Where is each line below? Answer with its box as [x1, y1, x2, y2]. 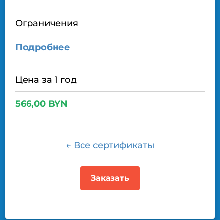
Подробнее [15, 42, 70, 53]
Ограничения [15, 18, 78, 29]
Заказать [91, 173, 129, 183]
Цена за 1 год [15, 74, 77, 85]
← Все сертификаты [65, 140, 155, 151]
